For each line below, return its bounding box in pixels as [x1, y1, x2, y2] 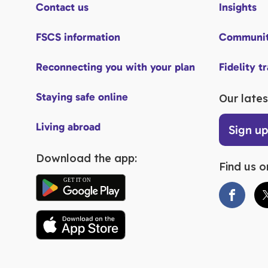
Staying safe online [36, 90, 128, 103]
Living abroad [36, 120, 100, 133]
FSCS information [36, 31, 120, 44]
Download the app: [36, 151, 137, 165]
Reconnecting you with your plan [36, 60, 195, 74]
